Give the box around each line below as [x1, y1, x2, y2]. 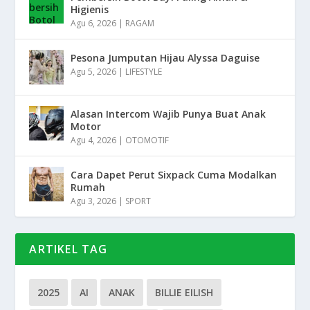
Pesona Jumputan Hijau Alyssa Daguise [71, 51, 260, 64]
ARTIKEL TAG [29, 241, 108, 257]
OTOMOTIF [125, 134, 170, 146]
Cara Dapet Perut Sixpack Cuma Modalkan [71, 167, 277, 181]
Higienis [71, 2, 109, 16]
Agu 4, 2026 [71, 134, 117, 146]
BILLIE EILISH [155, 285, 214, 299]
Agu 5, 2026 [71, 65, 117, 77]
